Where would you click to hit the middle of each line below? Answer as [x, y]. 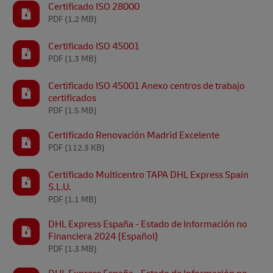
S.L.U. [60, 187]
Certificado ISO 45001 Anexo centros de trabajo [147, 86]
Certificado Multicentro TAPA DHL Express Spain [148, 175]
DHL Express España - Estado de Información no [148, 224]
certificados [72, 98]
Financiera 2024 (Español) [103, 236]
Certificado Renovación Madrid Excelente [134, 135]
